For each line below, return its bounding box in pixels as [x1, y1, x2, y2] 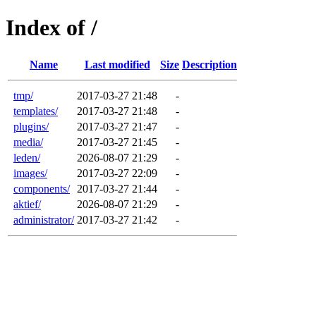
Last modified [84, 58, 150, 71]
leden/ [13, 151, 40, 164]
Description [182, 58, 237, 71]
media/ [13, 135, 43, 148]
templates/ [13, 104, 58, 117]
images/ [13, 166, 47, 179]
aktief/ [13, 197, 41, 210]
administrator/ [13, 213, 74, 226]
